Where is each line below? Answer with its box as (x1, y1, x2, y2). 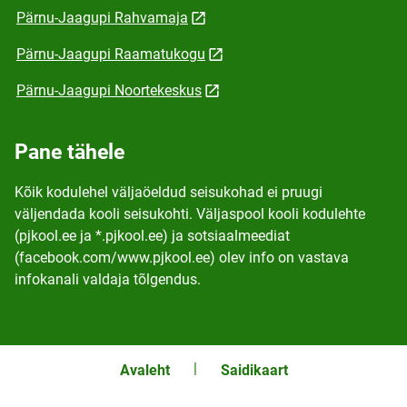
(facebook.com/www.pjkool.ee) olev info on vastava (15, 249, 349, 266)
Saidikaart (220, 362, 288, 379)
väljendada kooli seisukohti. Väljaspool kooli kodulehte (15, 205, 365, 223)
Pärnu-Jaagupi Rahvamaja (16, 9, 188, 26)
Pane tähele (15, 140, 124, 164)
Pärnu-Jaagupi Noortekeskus (16, 82, 202, 99)
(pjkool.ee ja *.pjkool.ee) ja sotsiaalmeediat (15, 227, 290, 244)
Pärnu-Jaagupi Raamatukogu (16, 45, 205, 63)
